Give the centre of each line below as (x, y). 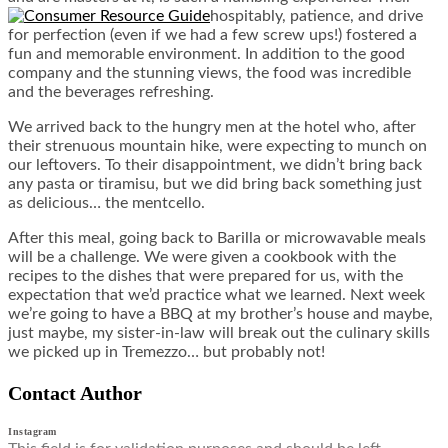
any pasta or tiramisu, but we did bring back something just (215, 184)
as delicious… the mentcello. (106, 203)
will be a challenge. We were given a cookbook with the (202, 257)
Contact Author (75, 393)
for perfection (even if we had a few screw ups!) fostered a (212, 35)
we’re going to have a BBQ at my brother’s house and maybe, (220, 314)
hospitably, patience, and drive (316, 16)
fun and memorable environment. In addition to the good (206, 54)
